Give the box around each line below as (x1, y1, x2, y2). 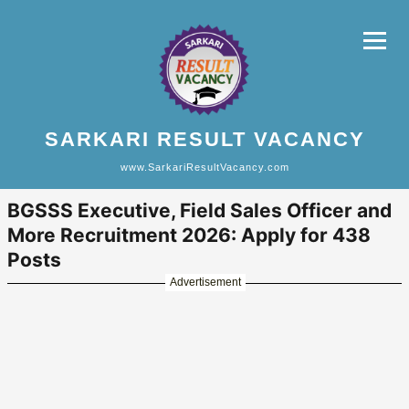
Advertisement (169, 276, 241, 288)
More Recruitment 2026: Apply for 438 (7, 224, 371, 246)
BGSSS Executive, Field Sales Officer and (7, 199, 392, 222)
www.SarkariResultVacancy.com (120, 162, 289, 173)
